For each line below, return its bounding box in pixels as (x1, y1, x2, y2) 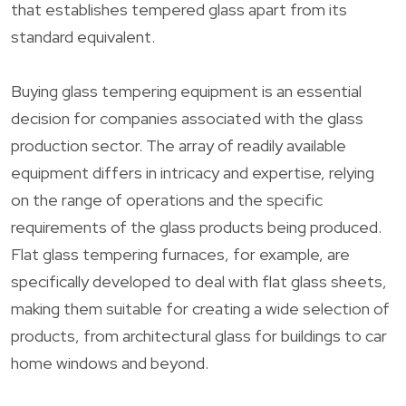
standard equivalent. (11, 25, 155, 47)
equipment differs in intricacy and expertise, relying (11, 161, 374, 183)
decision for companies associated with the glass (11, 107, 363, 129)
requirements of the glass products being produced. (11, 216, 382, 237)
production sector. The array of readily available (11, 134, 346, 156)
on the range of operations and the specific (11, 188, 323, 210)
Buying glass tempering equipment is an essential (11, 80, 362, 101)
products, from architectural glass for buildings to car (11, 324, 387, 346)
